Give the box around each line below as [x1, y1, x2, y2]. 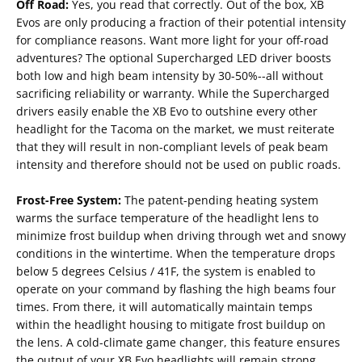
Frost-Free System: [16, 192, 121, 208]
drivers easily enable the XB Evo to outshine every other [16, 103, 318, 120]
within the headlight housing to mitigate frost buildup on [16, 317, 326, 333]
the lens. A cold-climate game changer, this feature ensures [16, 335, 340, 351]
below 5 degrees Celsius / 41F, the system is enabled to [16, 263, 315, 280]
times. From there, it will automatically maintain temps [16, 299, 313, 315]
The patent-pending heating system [121, 192, 318, 208]
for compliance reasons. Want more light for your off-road [16, 32, 329, 48]
